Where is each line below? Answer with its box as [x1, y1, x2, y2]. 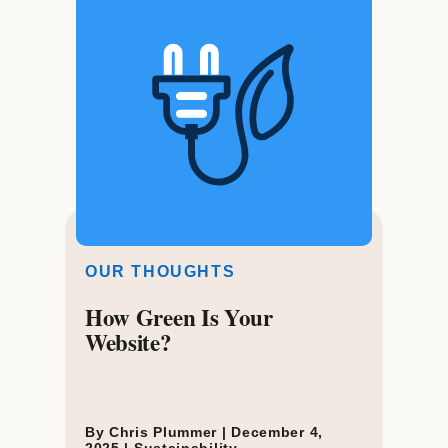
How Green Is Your [84, 299, 273, 334]
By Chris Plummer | [84, 423, 232, 440]
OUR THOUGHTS [84, 262, 236, 280]
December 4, [231, 423, 323, 440]
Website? [84, 324, 172, 359]
